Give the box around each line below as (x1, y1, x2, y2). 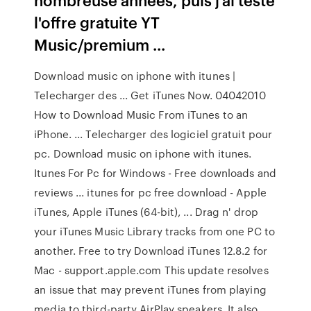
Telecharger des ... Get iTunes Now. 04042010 (34, 87, 266, 103)
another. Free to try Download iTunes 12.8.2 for (34, 243, 267, 258)
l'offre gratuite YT (34, 11, 160, 33)
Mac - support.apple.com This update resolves (34, 262, 269, 278)
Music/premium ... (34, 33, 166, 55)
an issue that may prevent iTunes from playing (34, 282, 267, 297)
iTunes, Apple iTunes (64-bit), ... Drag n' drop (34, 204, 258, 219)
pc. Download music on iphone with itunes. (34, 146, 252, 161)
